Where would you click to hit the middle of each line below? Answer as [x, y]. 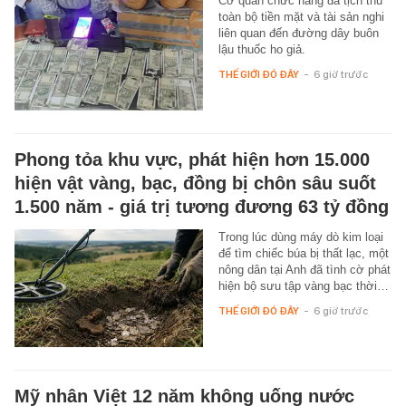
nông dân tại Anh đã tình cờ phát [304, 270]
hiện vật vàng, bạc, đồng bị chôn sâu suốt [195, 184]
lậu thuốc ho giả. [261, 50]
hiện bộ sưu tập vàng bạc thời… [303, 286]
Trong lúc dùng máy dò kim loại [300, 237]
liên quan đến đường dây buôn [298, 34]
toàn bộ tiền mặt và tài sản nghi [301, 17]
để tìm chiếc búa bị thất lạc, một [303, 254]
